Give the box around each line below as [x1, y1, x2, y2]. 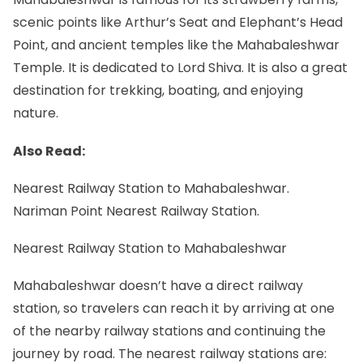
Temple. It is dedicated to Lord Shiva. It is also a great [13, 58, 348, 78]
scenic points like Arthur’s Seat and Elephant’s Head [13, 13, 343, 32]
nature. [13, 104, 58, 123]
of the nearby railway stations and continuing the [13, 322, 326, 341]
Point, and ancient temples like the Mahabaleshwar [13, 36, 340, 55]
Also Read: [13, 141, 85, 160]
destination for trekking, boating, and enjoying [13, 81, 303, 100]
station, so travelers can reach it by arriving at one [13, 299, 335, 318]
